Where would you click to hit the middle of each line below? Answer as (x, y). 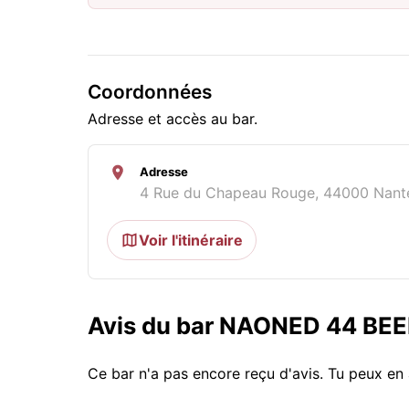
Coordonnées (150, 91)
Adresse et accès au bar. (173, 118)
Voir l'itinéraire (191, 240)
